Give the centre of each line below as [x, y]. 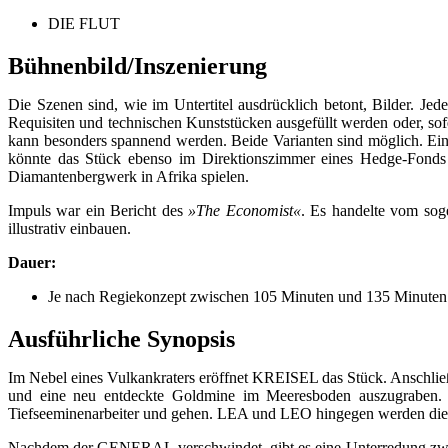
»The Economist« [244, 210]
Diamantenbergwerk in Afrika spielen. [128, 176]
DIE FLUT [84, 23]
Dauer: [32, 262]
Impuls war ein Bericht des [98, 210]
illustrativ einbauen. [69, 228]
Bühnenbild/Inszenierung [137, 65]
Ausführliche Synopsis [121, 338]
